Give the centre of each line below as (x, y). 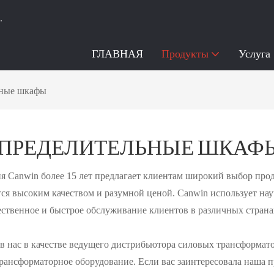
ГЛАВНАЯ (117, 53)
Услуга (254, 53)
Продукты (185, 53)
